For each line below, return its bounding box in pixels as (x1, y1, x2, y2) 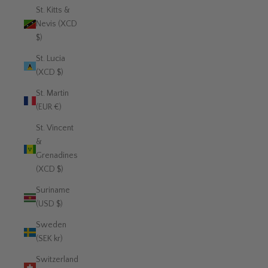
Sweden (36, 220, 66, 230)
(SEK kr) (36, 234, 63, 244)
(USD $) (36, 199, 63, 209)
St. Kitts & (36, 5, 70, 16)
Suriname (36, 185, 70, 196)
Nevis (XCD (36, 19, 77, 29)
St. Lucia (36, 54, 65, 64)
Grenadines (36, 151, 78, 161)
